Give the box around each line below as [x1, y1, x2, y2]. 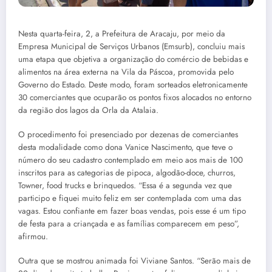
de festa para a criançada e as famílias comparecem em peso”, [18, 218, 239, 229]
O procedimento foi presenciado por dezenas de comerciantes [18, 129, 238, 140]
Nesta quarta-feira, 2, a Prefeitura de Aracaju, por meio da [18, 27, 225, 39]
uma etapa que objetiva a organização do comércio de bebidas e [18, 53, 248, 65]
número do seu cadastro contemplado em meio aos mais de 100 [18, 154, 243, 166]
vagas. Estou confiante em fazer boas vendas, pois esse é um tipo [18, 205, 246, 217]
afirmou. [18, 231, 48, 242]
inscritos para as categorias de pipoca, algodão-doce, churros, [18, 167, 236, 178]
